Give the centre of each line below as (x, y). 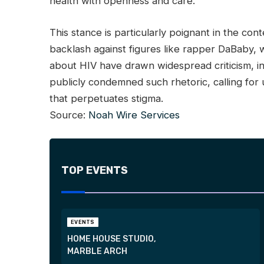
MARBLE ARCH (98, 252)
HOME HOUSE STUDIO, (112, 239)
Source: (69, 115)
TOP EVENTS (95, 170)
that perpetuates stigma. (107, 98)
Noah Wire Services (134, 115)
